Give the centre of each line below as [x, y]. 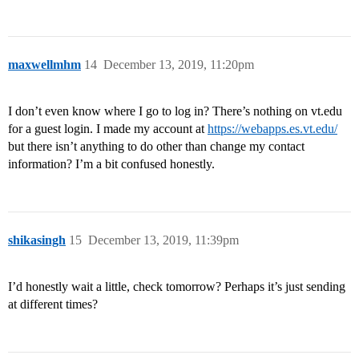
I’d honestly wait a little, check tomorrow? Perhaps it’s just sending [177, 287]
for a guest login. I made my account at [108, 129]
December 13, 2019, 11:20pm [179, 65]
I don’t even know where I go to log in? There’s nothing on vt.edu [175, 111]
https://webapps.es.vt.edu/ [272, 129]
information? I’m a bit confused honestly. [111, 164]
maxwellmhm [44, 65]
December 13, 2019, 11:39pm [163, 240]
